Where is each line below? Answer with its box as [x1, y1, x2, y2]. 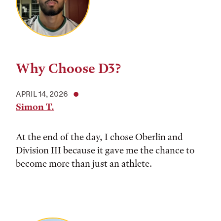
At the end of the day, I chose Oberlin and [16, 131, 183, 143]
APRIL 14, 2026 [16, 89, 68, 98]
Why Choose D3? [16, 61, 121, 76]
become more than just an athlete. [16, 158, 152, 169]
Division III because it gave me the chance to [16, 145, 194, 156]
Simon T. [16, 101, 54, 112]
